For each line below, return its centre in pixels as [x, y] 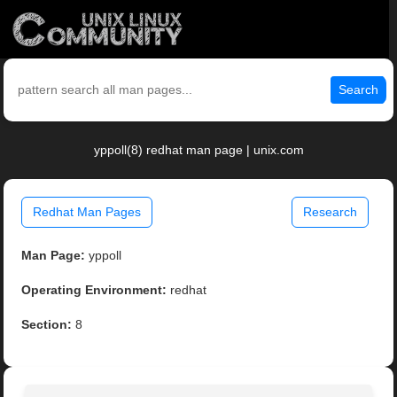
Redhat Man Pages [87, 212]
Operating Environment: [94, 290]
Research [330, 212]
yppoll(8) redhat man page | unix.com [198, 150]
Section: [47, 325]
